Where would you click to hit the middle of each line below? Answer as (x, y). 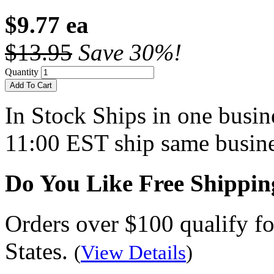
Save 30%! (130, 52)
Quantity (22, 72)
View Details (133, 253)
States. (39, 251)
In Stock (46, 115)
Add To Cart (31, 85)
